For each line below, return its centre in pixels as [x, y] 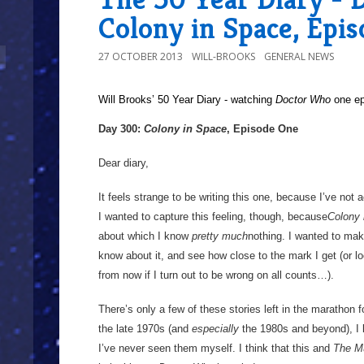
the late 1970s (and [145, 329]
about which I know [145, 236]
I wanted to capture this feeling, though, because [213, 217]
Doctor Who [303, 100]
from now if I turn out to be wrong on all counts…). [216, 275]
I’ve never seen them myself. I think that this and [216, 348]
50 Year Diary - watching [215, 100]
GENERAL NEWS [299, 56]
